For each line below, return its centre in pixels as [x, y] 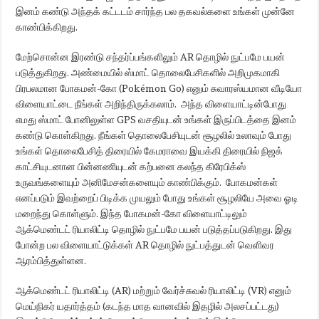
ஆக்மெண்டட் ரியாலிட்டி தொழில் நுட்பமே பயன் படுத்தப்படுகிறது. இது [154, 229]
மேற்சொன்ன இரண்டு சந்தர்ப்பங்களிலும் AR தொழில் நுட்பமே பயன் [151, 57]
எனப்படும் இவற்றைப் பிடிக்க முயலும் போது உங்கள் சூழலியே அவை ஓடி [157, 198]
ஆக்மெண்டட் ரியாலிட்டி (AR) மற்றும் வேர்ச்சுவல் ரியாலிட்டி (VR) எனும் [154, 290]
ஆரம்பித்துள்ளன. [51, 260]
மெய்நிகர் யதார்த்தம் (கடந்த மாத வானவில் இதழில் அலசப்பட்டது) [149, 306]
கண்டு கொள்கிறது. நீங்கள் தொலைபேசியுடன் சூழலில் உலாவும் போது [154, 135]
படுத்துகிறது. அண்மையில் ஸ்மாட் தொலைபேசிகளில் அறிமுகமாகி [148, 72]
